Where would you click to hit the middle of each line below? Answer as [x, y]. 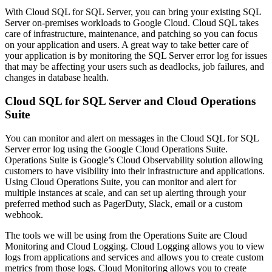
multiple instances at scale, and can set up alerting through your [125, 192]
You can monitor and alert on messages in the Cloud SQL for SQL [132, 138]
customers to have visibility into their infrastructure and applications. [135, 171]
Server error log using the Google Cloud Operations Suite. [116, 149]
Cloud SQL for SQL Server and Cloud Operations [130, 101]
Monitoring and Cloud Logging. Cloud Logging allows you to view [135, 246]
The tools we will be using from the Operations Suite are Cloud [126, 235]
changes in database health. [57, 78]
